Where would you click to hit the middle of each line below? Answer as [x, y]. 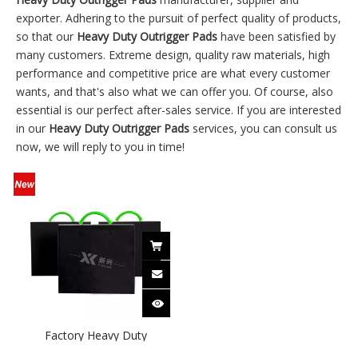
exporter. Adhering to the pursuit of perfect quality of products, [179, 18]
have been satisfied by [276, 36]
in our [32, 128]
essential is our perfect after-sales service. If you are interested [179, 110]
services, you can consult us [263, 128]
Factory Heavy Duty [95, 335]
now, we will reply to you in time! [100, 147]
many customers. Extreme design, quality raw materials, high [173, 55]
